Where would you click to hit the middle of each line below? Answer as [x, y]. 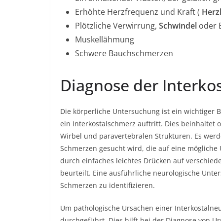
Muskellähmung [105, 39]
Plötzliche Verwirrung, [117, 26]
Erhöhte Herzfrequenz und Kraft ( [138, 12]
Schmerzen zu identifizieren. [108, 185]
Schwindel [178, 26]
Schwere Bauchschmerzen [124, 53]
